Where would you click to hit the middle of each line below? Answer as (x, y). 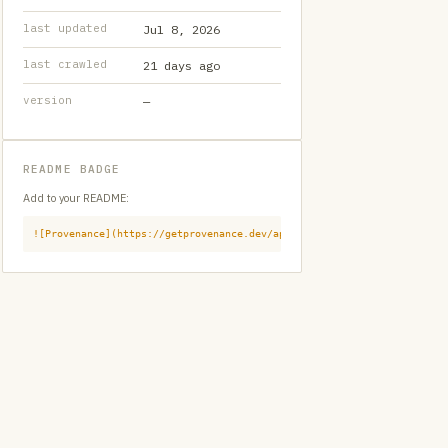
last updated (65, 28)
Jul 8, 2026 (181, 29)
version (47, 100)
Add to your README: (76, 198)
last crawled (65, 64)
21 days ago (181, 65)
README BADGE (72, 169)
